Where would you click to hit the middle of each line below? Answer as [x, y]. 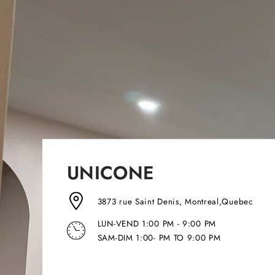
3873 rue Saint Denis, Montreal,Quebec [175, 201]
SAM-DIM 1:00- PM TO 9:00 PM [159, 238]
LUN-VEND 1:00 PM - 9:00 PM [157, 223]
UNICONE [110, 172]
